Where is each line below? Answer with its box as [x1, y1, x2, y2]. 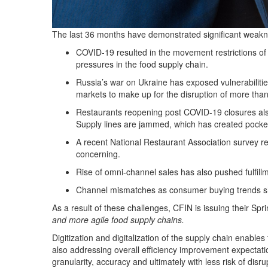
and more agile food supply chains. [52, 214, 184, 226]
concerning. [76, 148, 120, 160]
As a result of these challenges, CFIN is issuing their [52, 202, 251, 214]
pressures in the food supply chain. [76, 58, 208, 71]
